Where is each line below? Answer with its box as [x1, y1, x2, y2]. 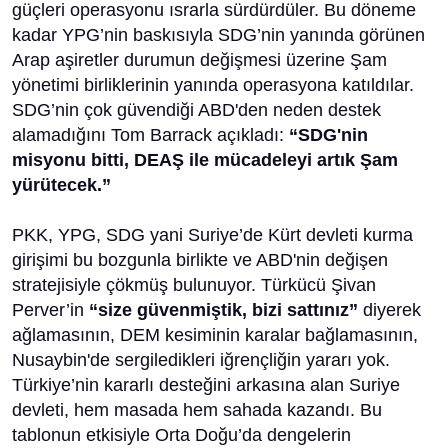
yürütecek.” [12, 175, 111, 195]
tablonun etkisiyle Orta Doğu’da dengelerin [12, 425, 351, 445]
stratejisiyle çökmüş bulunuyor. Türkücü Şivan [12, 275, 376, 295]
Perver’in [12, 300, 89, 320]
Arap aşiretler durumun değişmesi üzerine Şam [12, 50, 387, 70]
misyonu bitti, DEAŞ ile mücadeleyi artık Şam [12, 150, 398, 170]
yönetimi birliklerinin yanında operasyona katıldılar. [12, 75, 414, 95]
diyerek [363, 300, 421, 320]
